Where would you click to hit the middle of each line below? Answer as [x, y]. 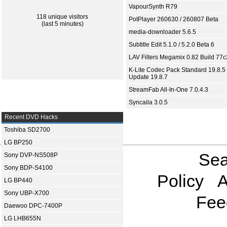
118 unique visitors [62, 17]
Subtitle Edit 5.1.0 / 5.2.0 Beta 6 [172, 45]
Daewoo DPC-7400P [33, 206]
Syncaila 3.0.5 [148, 102]
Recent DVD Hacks [30, 117]
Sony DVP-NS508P [31, 155]
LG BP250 [18, 142]
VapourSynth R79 [153, 7]
